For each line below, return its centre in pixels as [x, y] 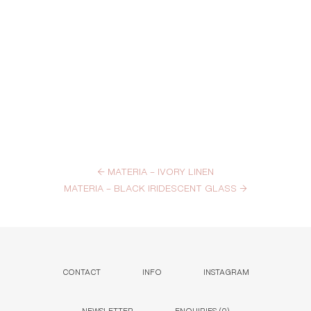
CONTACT [81, 271]
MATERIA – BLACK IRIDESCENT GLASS [152, 187]
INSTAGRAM [226, 271]
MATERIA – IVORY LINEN [159, 171]
